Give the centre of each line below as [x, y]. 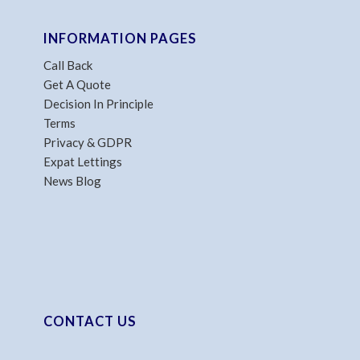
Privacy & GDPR [87, 143]
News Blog [72, 181]
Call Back [67, 65]
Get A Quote [77, 85]
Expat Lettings [82, 162]
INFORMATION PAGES [120, 38]
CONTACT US [90, 321]
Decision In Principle [98, 104]
